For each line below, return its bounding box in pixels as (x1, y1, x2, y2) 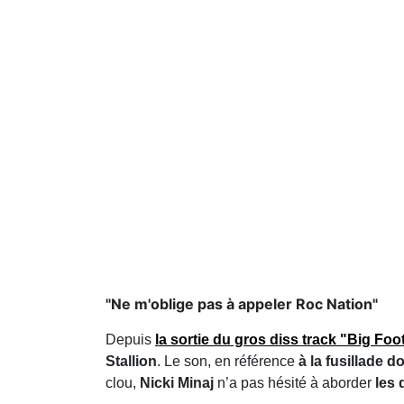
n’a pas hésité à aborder (217, 375, 375, 391)
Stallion (106, 353, 157, 370)
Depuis (106, 332, 151, 348)
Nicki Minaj (140, 375, 217, 391)
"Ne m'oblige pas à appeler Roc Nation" (106, 295, 378, 314)
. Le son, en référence (157, 353, 298, 370)
